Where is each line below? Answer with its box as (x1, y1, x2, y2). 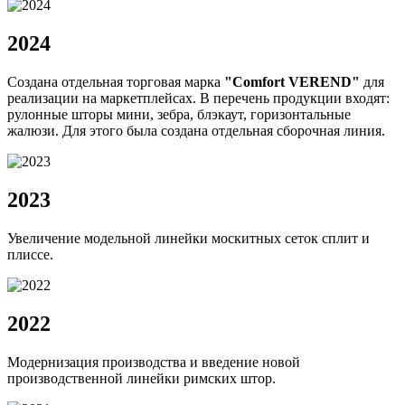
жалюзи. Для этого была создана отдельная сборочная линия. (7, 122, 385, 138)
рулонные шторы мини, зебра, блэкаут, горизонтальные (7, 106, 351, 122)
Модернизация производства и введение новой (7, 353, 300, 370)
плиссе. (7, 246, 53, 262)
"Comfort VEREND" (224, 73, 360, 89)
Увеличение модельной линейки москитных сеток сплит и (7, 230, 370, 246)
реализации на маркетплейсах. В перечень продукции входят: (7, 89, 390, 106)
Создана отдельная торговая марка (7, 73, 224, 89)
